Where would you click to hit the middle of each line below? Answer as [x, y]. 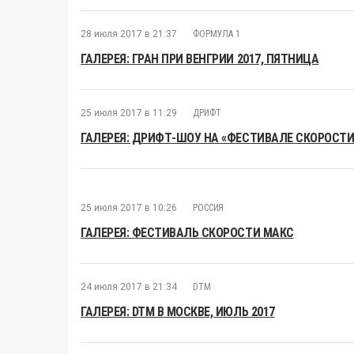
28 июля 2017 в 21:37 [129, 34]
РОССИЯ [209, 207]
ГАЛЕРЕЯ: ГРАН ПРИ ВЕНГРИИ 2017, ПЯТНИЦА [200, 58]
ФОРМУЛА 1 [217, 34]
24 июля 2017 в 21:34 [129, 286]
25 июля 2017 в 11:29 [129, 113]
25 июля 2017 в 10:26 [129, 207]
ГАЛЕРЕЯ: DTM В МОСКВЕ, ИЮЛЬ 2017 [178, 311]
